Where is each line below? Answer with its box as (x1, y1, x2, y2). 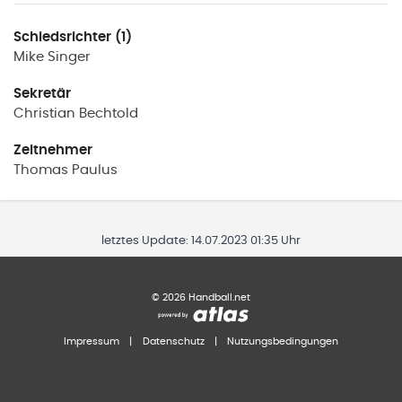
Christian (13, 106, 75, 120)
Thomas (13, 162, 68, 177)
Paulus (72, 162, 118, 177)
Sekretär (13, 86, 71, 100)
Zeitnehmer (13, 143, 92, 157)
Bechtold (79, 106, 138, 120)
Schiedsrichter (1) (13, 31, 132, 45)
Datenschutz (142, 336, 205, 346)
